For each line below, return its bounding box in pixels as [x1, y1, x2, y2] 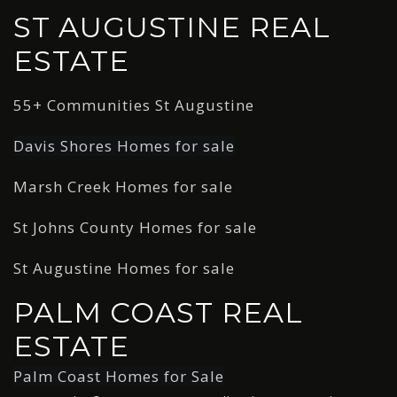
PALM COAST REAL [13, 295, 303, 331]
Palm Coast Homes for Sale [13, 366, 224, 387]
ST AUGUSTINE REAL [13, 10, 331, 45]
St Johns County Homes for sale [13, 217, 257, 238]
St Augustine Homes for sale [13, 258, 235, 279]
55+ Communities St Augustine [13, 95, 254, 116]
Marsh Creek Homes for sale [13, 176, 233, 198]
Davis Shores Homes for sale [13, 136, 235, 157]
